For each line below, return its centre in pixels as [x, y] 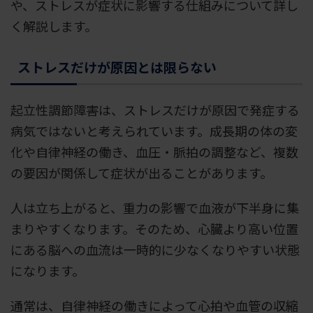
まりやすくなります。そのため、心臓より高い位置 [154, 228]
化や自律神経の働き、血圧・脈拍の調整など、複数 [154, 151]
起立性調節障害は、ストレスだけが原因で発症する [155, 109]
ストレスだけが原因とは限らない [117, 66]
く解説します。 [54, 26]
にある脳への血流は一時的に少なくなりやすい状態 [155, 249]
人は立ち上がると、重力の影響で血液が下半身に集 [155, 207]
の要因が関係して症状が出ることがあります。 [141, 172]
